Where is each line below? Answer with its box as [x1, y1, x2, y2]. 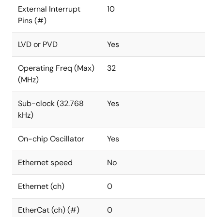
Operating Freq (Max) [18, 63, 94, 73]
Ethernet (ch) [18, 181, 64, 191]
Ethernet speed [18, 157, 73, 168]
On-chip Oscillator [18, 134, 84, 144]
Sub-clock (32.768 [18, 98, 84, 108]
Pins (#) [18, 15, 46, 26]
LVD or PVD [18, 39, 58, 49]
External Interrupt [18, 4, 80, 14]
